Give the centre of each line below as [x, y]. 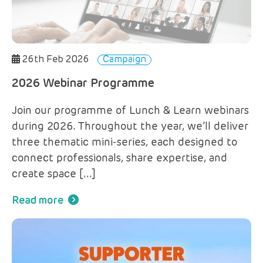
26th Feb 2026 [56, 60]
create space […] [54, 174]
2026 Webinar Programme [83, 83]
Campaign [124, 60]
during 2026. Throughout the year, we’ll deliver [130, 127]
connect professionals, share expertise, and [119, 158]
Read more [38, 200]
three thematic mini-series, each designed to [124, 142]
